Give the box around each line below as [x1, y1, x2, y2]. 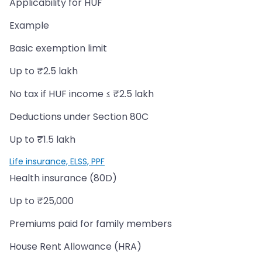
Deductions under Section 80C [9, 109, 149, 123]
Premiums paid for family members [9, 216, 172, 230]
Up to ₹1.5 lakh [9, 132, 75, 146]
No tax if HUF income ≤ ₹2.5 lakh [9, 87, 154, 101]
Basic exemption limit [9, 41, 107, 55]
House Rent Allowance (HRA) [9, 239, 142, 253]
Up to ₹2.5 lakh [9, 64, 78, 78]
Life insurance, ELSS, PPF [9, 155, 105, 167]
